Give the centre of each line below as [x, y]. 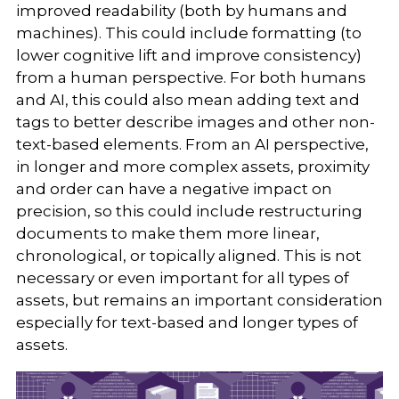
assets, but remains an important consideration [199, 301]
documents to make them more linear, [167, 234]
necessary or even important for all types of [182, 278]
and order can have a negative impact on [174, 189]
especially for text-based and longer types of [187, 323]
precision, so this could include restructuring [189, 212]
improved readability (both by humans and [181, 11]
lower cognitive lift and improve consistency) [188, 56]
